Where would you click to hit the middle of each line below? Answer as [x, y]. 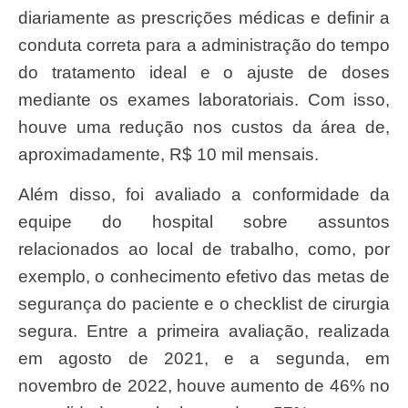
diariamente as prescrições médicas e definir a [204, 17]
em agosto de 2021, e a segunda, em [204, 358]
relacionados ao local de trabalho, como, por [204, 249]
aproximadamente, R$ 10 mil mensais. [168, 154]
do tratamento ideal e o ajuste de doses [204, 72]
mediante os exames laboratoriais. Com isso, [204, 99]
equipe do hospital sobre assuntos [204, 221]
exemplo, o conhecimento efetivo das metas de [204, 276]
